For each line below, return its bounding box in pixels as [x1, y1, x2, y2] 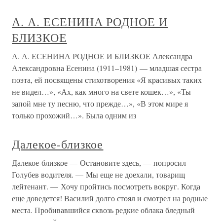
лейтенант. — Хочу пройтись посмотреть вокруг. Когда [12, 181, 200, 191]
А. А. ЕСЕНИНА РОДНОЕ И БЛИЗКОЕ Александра [12, 51, 192, 61]
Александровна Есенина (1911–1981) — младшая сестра [12, 63, 202, 73]
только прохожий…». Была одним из [12, 110, 136, 120]
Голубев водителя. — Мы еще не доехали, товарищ [12, 169, 185, 180]
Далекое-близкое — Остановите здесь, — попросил [12, 157, 186, 168]
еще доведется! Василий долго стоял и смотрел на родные [12, 193, 208, 203]
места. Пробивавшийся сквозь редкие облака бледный [12, 205, 195, 215]
